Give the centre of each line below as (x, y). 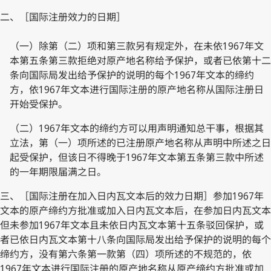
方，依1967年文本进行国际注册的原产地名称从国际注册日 (137, 89)
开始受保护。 (39, 104)
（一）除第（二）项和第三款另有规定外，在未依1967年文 (137, 46)
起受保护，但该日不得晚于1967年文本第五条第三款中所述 (137, 157)
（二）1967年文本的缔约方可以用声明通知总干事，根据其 (137, 128)
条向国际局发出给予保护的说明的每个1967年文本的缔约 (132, 75)
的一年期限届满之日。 (58, 171)
